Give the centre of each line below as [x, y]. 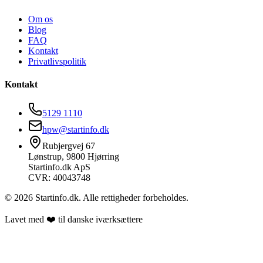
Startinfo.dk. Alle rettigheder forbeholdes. [111, 198]
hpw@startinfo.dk [76, 130]
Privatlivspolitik [57, 61]
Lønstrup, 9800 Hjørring [74, 157]
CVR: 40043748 [59, 178]
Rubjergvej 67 [69, 146]
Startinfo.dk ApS [59, 167]
